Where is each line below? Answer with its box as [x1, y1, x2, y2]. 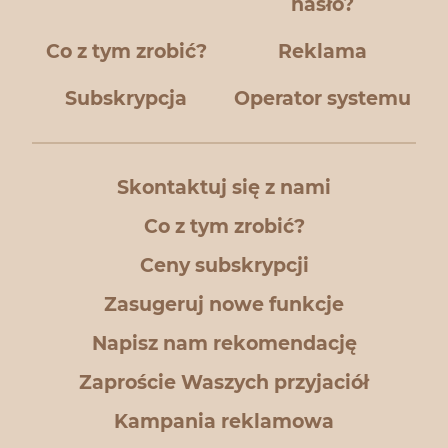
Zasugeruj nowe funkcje [104, 293, 344, 316]
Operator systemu [233, 87, 411, 110]
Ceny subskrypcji [139, 254, 309, 277]
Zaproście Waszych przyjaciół [79, 371, 369, 394]
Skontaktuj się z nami [117, 176, 331, 199]
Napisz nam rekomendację [91, 332, 357, 355]
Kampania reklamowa [114, 410, 334, 433]
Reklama [277, 40, 367, 63]
